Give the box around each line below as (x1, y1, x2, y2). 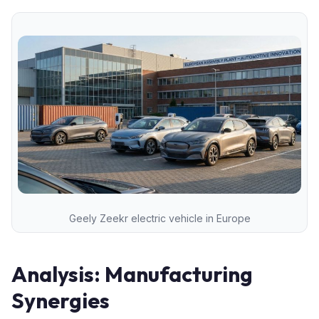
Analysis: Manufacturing (11, 261, 253, 288)
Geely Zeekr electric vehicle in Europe (68, 212, 251, 225)
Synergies (11, 287, 110, 315)
